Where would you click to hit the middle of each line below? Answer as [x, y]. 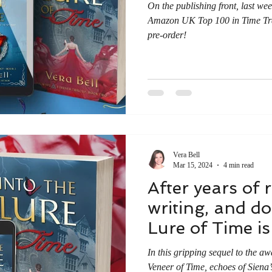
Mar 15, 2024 [193, 165]
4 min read [239, 165]
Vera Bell [186, 155]
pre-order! [167, 35]
